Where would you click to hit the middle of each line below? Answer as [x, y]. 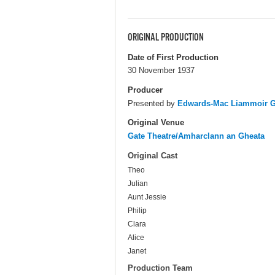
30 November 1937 [161, 71]
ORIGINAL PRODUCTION [166, 38]
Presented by [153, 103]
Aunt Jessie [147, 197]
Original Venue [156, 122]
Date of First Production [173, 57]
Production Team [160, 268]
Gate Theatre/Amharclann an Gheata [196, 136]
